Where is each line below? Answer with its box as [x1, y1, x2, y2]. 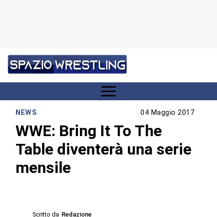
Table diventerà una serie [15, 139, 192, 158]
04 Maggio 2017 [140, 108, 195, 117]
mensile [15, 158, 71, 177]
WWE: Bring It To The [15, 121, 162, 140]
